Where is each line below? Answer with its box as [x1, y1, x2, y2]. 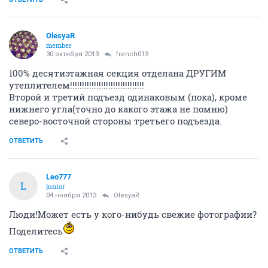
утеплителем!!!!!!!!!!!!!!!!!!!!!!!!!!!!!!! [9, 78, 144, 91]
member [46, 40, 72, 50]
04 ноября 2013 [46, 191, 96, 199]
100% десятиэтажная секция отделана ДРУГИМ [9, 66, 226, 79]
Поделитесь [9, 224, 63, 237]
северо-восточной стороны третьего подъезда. [9, 114, 222, 127]
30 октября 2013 [46, 50, 99, 58]
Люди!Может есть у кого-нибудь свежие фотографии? [9, 208, 257, 220]
